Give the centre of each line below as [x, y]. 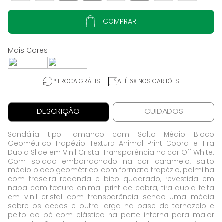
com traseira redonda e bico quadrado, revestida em [111, 179]
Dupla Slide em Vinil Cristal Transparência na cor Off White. [111, 152]
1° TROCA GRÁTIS [76, 81]
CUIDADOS [164, 111]
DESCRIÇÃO [58, 111]
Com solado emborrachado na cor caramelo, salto [111, 161]
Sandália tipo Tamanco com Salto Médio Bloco [111, 134]
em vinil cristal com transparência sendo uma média [111, 197]
